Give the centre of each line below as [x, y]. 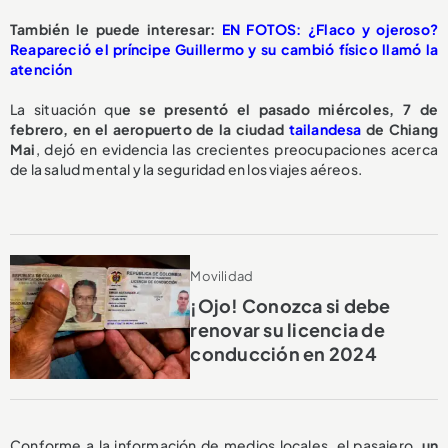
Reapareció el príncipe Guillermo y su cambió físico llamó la [224, 48]
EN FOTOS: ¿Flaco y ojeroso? [329, 28]
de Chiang [401, 128]
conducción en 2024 [283, 353]
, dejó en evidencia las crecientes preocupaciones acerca [236, 148]
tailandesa [327, 128]
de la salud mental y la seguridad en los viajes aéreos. [186, 168]
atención [41, 68]
